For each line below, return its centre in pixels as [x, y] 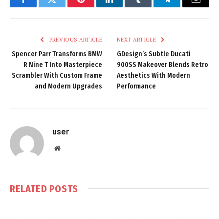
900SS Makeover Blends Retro [163, 65]
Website [71, 147]
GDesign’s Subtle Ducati [154, 54]
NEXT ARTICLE [137, 39]
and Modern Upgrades [68, 86]
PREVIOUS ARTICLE [75, 39]
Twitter [64, 7]
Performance [136, 86]
